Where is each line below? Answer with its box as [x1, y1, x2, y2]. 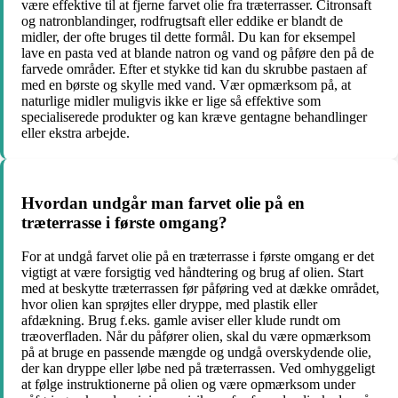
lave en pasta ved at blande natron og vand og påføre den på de [21, 44, 374, 60]
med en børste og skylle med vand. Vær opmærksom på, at [21, 76, 351, 92]
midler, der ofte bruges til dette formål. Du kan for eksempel [21, 28, 355, 44]
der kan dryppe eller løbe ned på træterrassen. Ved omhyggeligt [21, 361, 375, 377]
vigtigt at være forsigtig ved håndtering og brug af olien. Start [21, 265, 363, 281]
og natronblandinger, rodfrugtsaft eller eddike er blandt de [21, 12, 343, 28]
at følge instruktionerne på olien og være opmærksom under [21, 377, 355, 393]
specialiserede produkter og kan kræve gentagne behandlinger [21, 108, 367, 124]
